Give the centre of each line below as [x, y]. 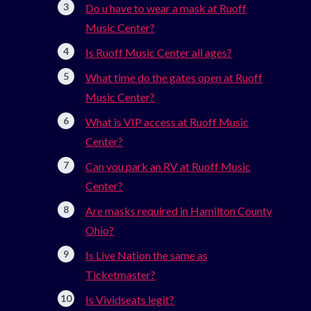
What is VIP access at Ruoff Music [167, 122]
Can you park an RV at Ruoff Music [168, 167]
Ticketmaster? [121, 275]
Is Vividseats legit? [130, 300]
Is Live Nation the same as [147, 255]
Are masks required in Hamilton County [179, 211]
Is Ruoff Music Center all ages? [159, 53]
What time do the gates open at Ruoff [174, 78]
